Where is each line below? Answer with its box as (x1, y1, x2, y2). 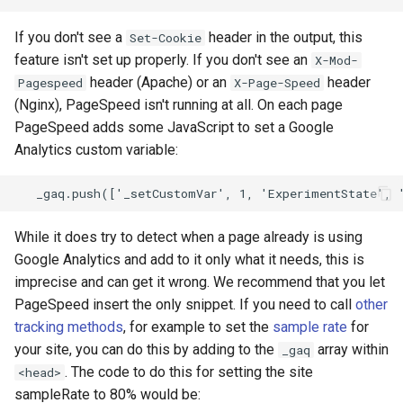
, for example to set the (123, 318, 273, 336)
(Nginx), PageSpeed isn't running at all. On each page (14, 96, 343, 114)
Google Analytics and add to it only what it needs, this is (14, 251, 364, 269)
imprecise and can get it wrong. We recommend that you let (14, 273, 385, 291)
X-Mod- (315, 52, 358, 69)
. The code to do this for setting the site (65, 363, 313, 381)
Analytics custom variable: (14, 141, 178, 159)
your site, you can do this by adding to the (14, 341, 278, 359)
